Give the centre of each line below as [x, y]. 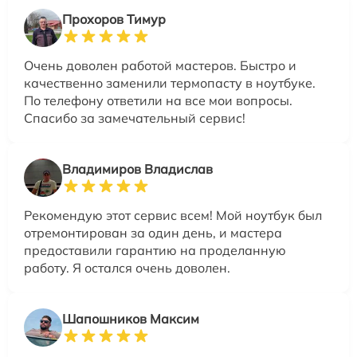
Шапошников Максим [131, 319]
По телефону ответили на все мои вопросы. [158, 101]
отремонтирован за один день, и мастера [153, 233]
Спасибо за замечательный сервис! [135, 118]
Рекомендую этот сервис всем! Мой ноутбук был [173, 216]
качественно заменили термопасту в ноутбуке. [170, 83]
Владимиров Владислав [137, 169]
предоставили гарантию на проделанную [155, 251]
